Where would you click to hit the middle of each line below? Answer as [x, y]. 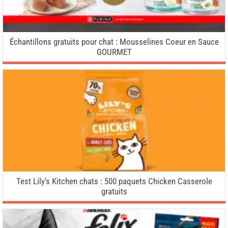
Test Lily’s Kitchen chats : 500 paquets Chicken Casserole [114, 181]
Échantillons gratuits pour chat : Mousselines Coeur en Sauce [114, 41]
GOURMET [114, 52]
